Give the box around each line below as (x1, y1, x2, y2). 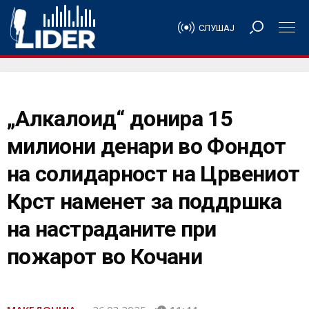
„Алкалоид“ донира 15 (7, 106, 232, 132)
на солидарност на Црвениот (7, 161, 300, 187)
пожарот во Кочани (7, 243, 203, 270)
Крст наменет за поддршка (7, 188, 282, 215)
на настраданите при (7, 216, 217, 242)
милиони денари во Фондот (7, 133, 286, 159)
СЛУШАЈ (199, 22, 235, 33)
